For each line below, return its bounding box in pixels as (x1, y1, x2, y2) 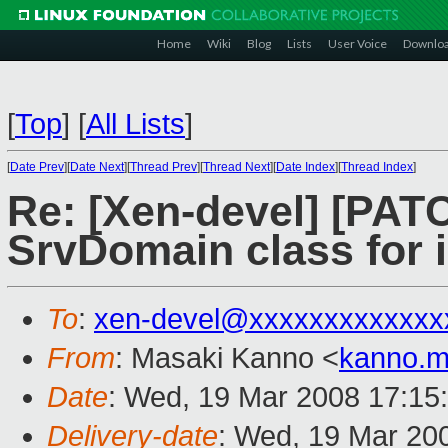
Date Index (276, 160, 335, 174)
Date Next (70, 160, 124, 174)
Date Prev (10, 160, 64, 174)
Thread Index (341, 160, 413, 174)
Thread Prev (130, 160, 197, 174)
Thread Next (203, 160, 270, 174)
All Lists (86, 108, 185, 140)
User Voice (328, 36, 387, 51)
